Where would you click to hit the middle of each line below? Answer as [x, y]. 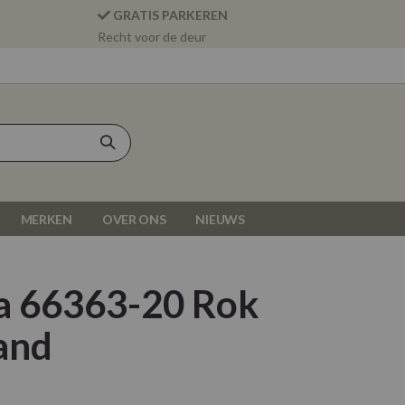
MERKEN [46, 219]
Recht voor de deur [152, 37]
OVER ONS [134, 219]
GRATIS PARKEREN [171, 15]
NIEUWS [220, 219]
